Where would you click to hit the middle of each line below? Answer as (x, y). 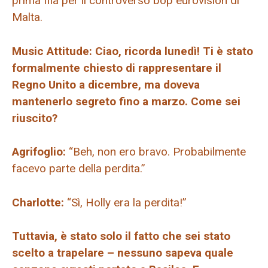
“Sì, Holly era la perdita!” (125, 202)
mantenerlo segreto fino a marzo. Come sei (126, 101)
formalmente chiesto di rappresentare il (117, 68)
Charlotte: (38, 202)
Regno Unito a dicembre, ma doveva (106, 84)
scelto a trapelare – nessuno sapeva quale (123, 253)
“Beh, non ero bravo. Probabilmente (156, 152)
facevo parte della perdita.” (79, 169)
